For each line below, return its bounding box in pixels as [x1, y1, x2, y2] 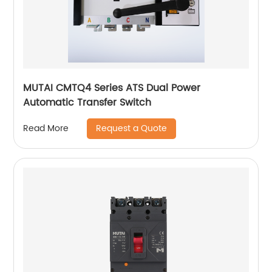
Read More [23, 121, 69, 136]
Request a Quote [96, 121, 168, 135]
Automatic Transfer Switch [23, 94, 152, 110]
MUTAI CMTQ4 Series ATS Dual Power [23, 80, 147, 96]
